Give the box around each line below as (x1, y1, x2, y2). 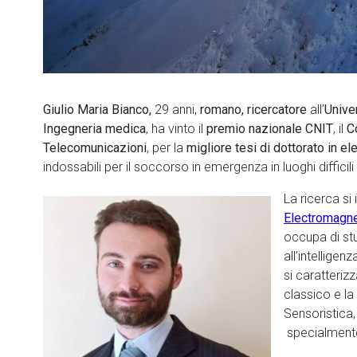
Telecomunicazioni (43, 140, 147, 155)
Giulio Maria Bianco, (43, 102, 155, 117)
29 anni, (155, 102, 197, 117)
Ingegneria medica (43, 121, 146, 136)
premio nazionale (206, 121, 305, 136)
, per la (147, 140, 186, 155)
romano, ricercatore (197, 102, 307, 117)
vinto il (168, 121, 206, 136)
